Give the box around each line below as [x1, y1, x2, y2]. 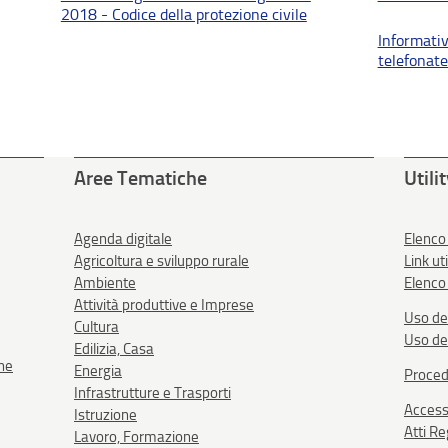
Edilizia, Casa [73, 340, 154, 358]
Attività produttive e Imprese [73, 296, 254, 314]
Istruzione [73, 406, 137, 424]
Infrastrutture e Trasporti [73, 384, 231, 402]
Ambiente [73, 274, 136, 292]
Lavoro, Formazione [73, 428, 199, 446]
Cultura [73, 318, 119, 336]
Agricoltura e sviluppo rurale [73, 252, 249, 270]
